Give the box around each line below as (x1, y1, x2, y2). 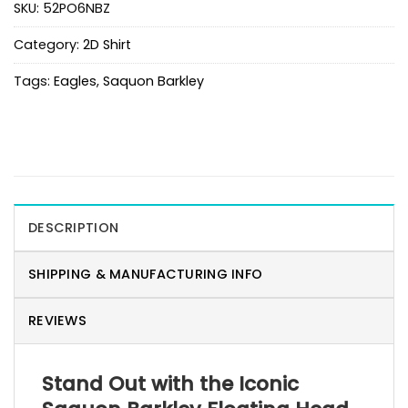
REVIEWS (28, 311, 87, 330)
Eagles (54, 71, 97, 90)
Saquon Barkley (103, 71, 204, 90)
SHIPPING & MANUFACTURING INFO (28, 264, 263, 283)
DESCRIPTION (28, 218, 119, 237)
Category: (14, 35, 83, 54)
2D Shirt (83, 35, 131, 54)
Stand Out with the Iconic (42, 369, 299, 398)
